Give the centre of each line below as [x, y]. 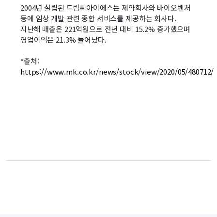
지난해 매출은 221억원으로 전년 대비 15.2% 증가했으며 [106, 29]
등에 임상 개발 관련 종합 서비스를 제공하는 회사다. [98, 18]
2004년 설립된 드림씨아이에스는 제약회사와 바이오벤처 [106, 8]
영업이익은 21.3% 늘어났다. [65, 39]
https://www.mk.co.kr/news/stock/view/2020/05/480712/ [117, 71]
